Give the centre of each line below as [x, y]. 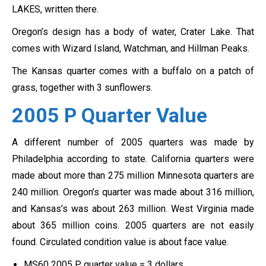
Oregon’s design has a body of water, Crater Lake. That [133, 32]
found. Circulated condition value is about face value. [120, 242]
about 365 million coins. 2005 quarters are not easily [133, 226]
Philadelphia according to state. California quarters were [133, 159]
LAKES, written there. [55, 9]
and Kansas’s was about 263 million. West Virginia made [133, 209]
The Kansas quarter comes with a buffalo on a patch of [133, 71]
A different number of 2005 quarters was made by [133, 142]
